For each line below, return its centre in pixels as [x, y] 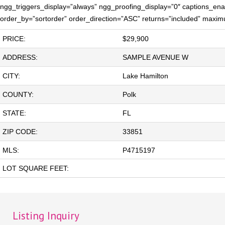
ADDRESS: [20, 57]
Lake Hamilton [145, 76]
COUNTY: [18, 94]
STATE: [14, 113]
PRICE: [14, 39]
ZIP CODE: [20, 132]
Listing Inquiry [46, 216]
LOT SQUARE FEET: [36, 168]
